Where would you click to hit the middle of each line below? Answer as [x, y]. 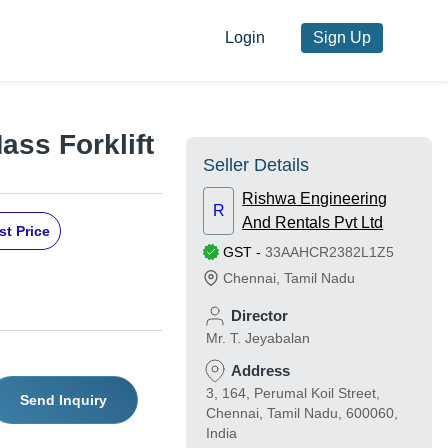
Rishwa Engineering [315, 199]
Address [260, 371]
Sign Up [341, 38]
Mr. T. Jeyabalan [258, 338]
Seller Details [256, 165]
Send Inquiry [63, 400]
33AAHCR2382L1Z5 [329, 252]
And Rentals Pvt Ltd [313, 223]
